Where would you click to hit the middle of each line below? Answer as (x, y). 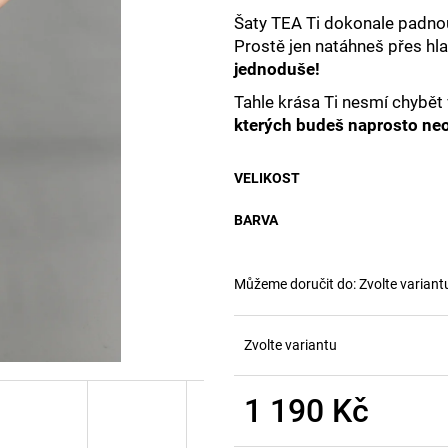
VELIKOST (267, 177)
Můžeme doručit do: (295, 283)
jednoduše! (277, 68)
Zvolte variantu (290, 344)
